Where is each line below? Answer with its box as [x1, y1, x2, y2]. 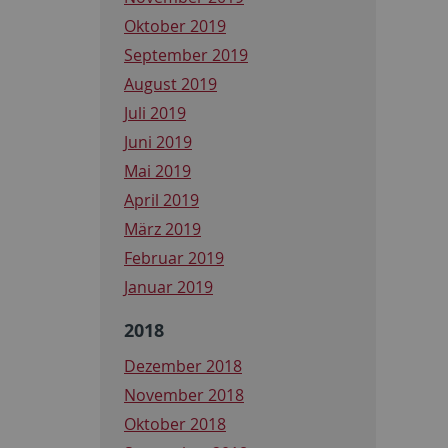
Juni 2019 [124, 130, 192, 153]
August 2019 [124, 72, 217, 95]
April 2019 [124, 188, 199, 211]
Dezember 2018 [124, 354, 242, 377]
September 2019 [124, 43, 248, 66]
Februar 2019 [124, 246, 224, 269]
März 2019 [124, 217, 201, 240]
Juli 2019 [124, 101, 186, 124]
